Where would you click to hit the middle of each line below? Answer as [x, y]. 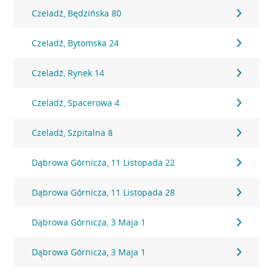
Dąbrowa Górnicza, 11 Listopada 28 [104, 192]
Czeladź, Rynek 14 [68, 73]
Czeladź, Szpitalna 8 [73, 133]
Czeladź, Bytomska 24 [76, 43]
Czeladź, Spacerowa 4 [76, 103]
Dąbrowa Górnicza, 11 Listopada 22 [104, 162]
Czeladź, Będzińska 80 [77, 13]
